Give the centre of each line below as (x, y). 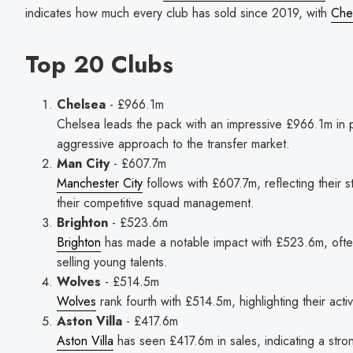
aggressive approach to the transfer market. (173, 143)
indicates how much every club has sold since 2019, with (178, 13)
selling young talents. (112, 262)
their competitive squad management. (156, 203)
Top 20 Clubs (99, 65)
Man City (83, 163)
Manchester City (100, 183)
